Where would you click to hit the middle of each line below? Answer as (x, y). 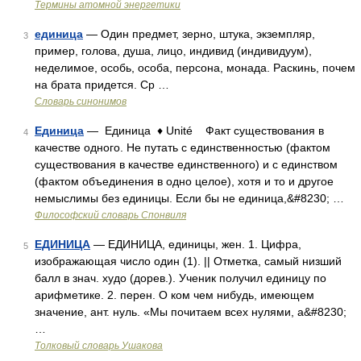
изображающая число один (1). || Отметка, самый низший (188, 261)
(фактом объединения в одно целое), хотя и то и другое (184, 181)
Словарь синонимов (81, 102)
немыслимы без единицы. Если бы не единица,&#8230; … (189, 198)
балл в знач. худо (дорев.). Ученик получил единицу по (180, 278)
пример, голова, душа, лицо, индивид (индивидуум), (173, 51)
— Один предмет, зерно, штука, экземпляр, (199, 34)
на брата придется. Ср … (102, 85)
